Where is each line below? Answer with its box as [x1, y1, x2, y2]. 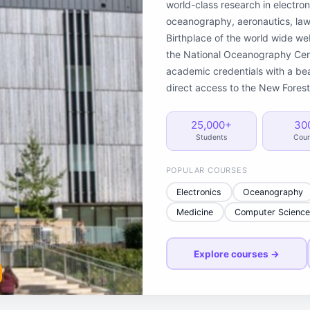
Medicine [176, 206, 214, 217]
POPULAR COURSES [165, 165, 248, 175]
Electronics [176, 186, 222, 197]
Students [195, 133, 227, 142]
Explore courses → [193, 248, 280, 259]
